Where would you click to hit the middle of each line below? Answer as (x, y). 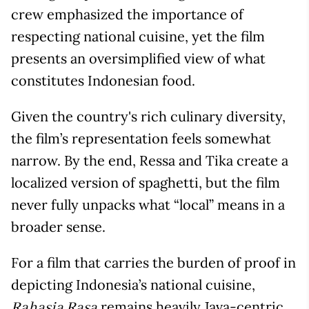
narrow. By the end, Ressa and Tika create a (150, 161)
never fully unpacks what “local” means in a (148, 205)
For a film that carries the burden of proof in (153, 263)
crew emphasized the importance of (127, 14)
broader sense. (58, 227)
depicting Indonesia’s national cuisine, (133, 285)
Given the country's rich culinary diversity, (148, 117)
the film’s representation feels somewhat (141, 139)
